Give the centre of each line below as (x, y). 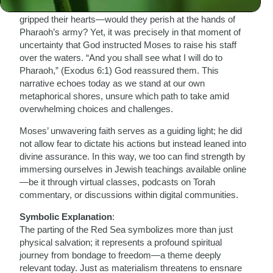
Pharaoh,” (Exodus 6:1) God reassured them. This (119, 70)
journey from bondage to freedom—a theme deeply (121, 255)
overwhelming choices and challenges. (97, 109)
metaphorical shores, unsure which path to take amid (125, 96)
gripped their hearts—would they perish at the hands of (128, 19)
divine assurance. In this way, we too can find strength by (133, 156)
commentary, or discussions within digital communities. (129, 195)
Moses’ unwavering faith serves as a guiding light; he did (131, 131)
